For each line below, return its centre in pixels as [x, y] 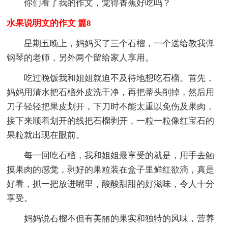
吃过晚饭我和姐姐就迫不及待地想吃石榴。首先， [119, 78]
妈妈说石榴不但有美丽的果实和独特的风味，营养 [119, 218]
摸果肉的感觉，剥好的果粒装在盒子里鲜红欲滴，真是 [111, 169]
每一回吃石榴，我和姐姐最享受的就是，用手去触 [119, 155]
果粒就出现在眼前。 [46, 135]
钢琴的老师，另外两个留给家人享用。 [80, 58]
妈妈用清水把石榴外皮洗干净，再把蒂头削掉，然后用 [111, 92]
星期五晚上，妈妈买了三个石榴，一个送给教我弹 [119, 43]
